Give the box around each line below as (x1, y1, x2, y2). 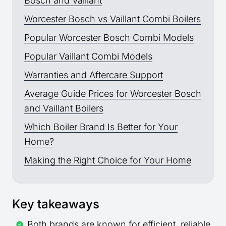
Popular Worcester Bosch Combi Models (24, 32, 194, 43)
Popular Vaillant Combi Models (24, 51, 152, 62)
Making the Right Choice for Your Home (24, 155, 191, 166)
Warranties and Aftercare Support (24, 70, 163, 81)
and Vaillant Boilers (24, 103, 103, 114)
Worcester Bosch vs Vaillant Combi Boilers (24, 14, 201, 25)
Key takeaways (12, 197, 99, 212)
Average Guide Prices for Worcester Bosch (24, 88, 201, 99)
